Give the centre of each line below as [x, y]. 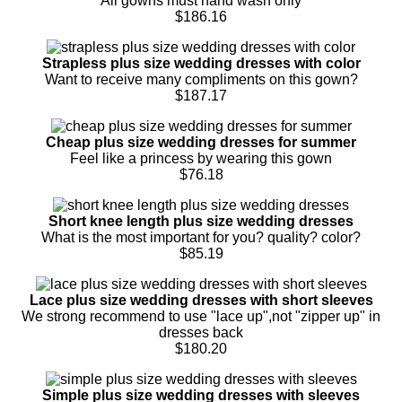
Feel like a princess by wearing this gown [201, 158]
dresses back [201, 332]
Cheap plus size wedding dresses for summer [201, 142]
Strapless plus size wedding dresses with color [201, 63]
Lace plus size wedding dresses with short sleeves [201, 300]
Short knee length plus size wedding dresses [201, 221]
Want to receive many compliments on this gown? [201, 79]
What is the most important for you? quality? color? [201, 237]
